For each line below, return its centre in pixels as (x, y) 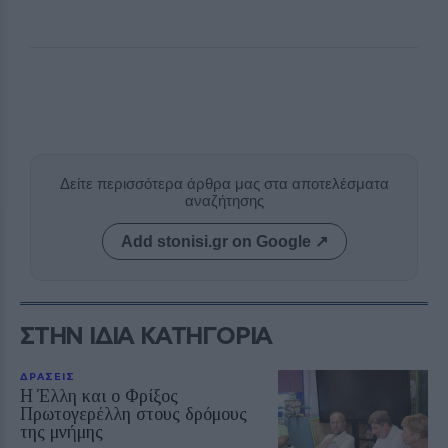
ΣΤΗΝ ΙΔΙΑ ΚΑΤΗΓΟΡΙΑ (146, 334)
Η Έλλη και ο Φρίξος (99, 395)
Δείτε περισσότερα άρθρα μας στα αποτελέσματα (224, 183)
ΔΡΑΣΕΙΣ (47, 375)
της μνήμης (61, 431)
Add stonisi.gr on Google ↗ (224, 241)
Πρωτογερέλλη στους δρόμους (133, 413)
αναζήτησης (224, 200)
